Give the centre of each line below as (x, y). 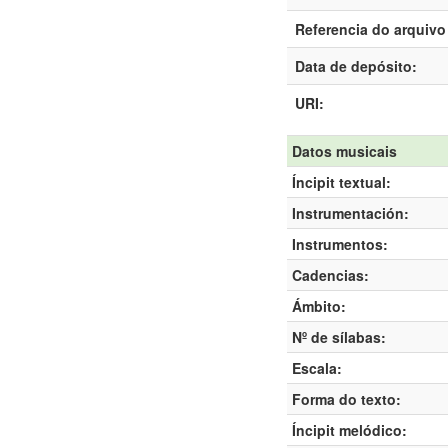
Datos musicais (344, 151)
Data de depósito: (356, 66)
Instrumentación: (350, 213)
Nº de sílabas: (339, 337)
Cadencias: (330, 275)
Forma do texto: (346, 399)
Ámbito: (319, 306)
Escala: (317, 368)
